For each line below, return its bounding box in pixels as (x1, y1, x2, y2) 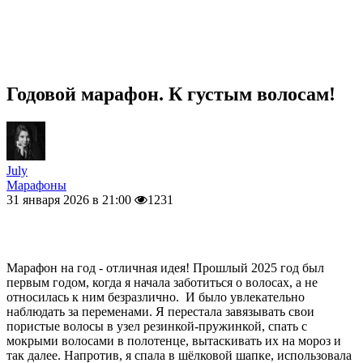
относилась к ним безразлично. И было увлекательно (6, 289, 305, 304)
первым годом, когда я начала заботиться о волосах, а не (6, 275, 318, 289)
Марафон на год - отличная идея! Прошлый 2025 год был (6, 260, 324, 275)
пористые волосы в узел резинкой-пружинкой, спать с (6, 318, 307, 333)
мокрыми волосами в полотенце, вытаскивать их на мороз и (6, 333, 341, 348)
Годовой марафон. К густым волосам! (6, 83, 335, 105)
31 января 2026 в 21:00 (6, 192, 135, 207)
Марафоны (6, 177, 66, 192)
